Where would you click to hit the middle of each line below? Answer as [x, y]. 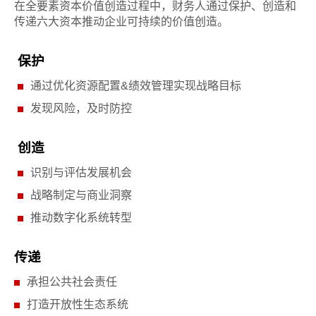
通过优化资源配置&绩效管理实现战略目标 [136, 85]
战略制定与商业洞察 [81, 195]
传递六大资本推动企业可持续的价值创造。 [121, 21]
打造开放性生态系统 [78, 304]
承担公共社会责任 [72, 281]
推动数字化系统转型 [81, 217]
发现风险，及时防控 [81, 108]
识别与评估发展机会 [81, 172]
